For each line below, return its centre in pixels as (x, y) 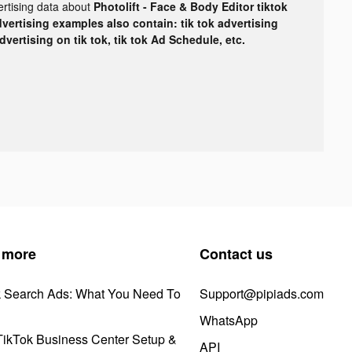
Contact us (236, 253)
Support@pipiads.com (262, 293)
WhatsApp (229, 320)
